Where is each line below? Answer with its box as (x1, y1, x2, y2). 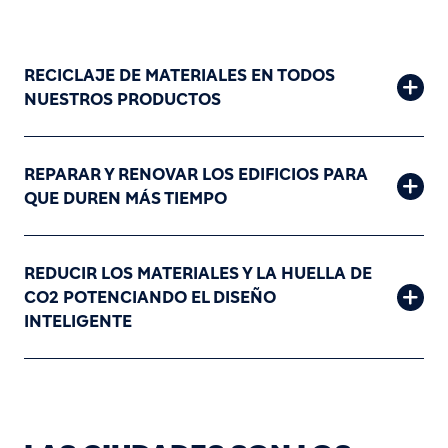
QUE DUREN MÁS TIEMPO (24, 188, 227, 208)
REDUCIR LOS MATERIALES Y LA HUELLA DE (24, 263, 372, 283)
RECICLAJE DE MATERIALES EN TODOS (24, 65, 335, 85)
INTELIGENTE (24, 311, 132, 331)
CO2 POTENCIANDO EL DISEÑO (24, 287, 276, 307)
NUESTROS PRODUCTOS (24, 89, 221, 109)
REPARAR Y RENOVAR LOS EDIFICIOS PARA (24, 164, 368, 184)
